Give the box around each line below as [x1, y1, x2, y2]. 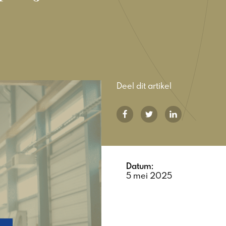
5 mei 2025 [126, 170, 172, 181]
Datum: [126, 160, 153, 171]
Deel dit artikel [117, 80, 172, 91]
